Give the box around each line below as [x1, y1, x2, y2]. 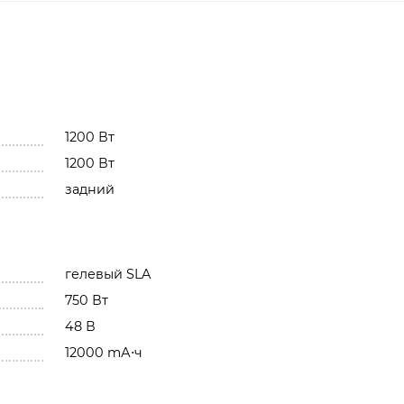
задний [64, 181, 115, 198]
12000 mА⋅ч [64, 344, 142, 362]
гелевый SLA [64, 266, 151, 283]
